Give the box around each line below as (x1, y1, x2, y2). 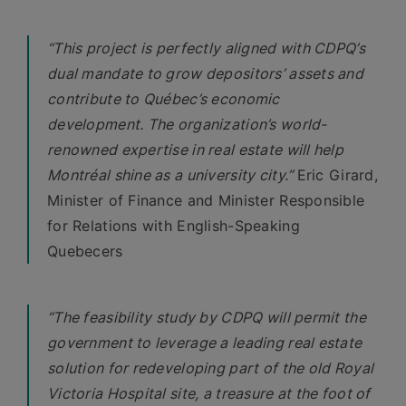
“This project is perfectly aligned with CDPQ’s (47, 39, 365, 57)
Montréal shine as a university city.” (47, 166, 297, 184)
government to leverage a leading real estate (47, 333, 362, 352)
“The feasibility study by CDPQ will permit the (47, 308, 366, 326)
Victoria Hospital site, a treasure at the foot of (47, 384, 371, 402)
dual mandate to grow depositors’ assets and (47, 64, 364, 82)
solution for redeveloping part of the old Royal (47, 359, 374, 377)
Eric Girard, (296, 166, 379, 184)
